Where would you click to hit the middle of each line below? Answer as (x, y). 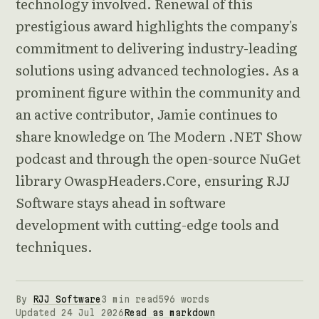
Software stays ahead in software (121, 203)
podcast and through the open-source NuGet (158, 158)
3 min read (130, 299)
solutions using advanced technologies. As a (157, 70)
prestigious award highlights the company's (157, 26)
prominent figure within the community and (158, 92)
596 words (184, 299)
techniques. (54, 247)
